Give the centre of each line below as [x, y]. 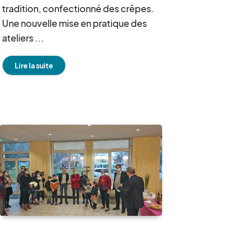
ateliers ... [23, 38]
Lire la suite [34, 66]
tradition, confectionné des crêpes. [78, 9]
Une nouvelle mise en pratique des [74, 23]
